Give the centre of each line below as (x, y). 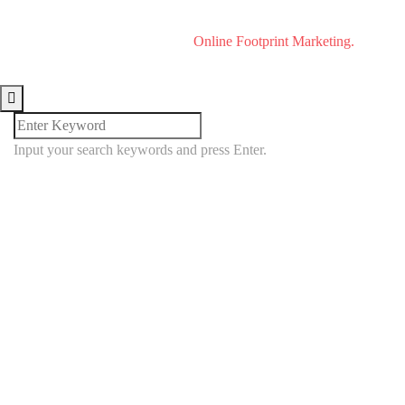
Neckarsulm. (202, 19)
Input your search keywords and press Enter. (140, 149)
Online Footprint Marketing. (274, 41)
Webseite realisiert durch (122, 41)
